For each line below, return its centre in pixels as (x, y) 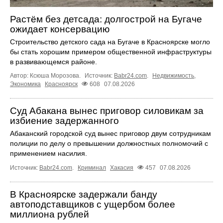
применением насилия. (49, 153)
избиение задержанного (64, 121)
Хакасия (122, 168)
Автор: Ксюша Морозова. (46, 75)
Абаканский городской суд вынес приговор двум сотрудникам (111, 133)
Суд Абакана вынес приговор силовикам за (107, 111)
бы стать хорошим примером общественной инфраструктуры (111, 52)
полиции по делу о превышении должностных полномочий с (109, 143)
